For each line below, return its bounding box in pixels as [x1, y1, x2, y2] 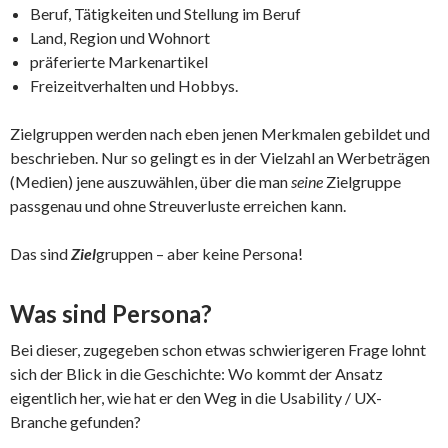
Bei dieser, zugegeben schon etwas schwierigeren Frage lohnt [10, 339, 426, 359]
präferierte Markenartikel [30, 51, 208, 71]
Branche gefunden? [10, 411, 141, 431]
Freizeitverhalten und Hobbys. [30, 75, 238, 95]
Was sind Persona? [10, 298, 212, 328]
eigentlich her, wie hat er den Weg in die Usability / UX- [10, 387, 382, 407]
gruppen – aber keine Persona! [96, 243, 303, 263]
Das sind [10, 243, 71, 263]
